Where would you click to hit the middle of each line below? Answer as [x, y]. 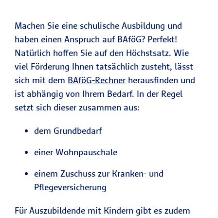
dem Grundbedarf [69, 131]
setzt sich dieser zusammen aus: [78, 107]
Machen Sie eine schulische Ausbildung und [98, 26]
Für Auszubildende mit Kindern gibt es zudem [102, 210]
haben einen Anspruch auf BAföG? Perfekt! [96, 39]
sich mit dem [41, 80]
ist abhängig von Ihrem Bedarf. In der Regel [99, 94]
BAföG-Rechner [97, 80]
